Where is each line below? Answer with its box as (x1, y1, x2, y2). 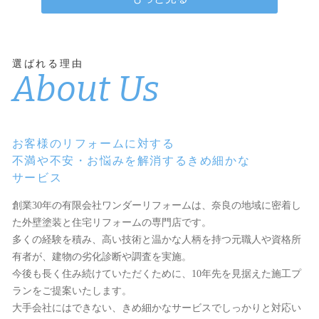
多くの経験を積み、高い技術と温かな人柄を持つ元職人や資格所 (11, 234, 301, 245)
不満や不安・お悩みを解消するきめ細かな (11, 154, 251, 167)
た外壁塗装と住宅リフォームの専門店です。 (11, 216, 211, 228)
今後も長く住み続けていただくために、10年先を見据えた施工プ (11, 268, 301, 279)
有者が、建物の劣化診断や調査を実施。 (11, 251, 192, 262)
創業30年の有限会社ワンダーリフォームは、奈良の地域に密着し (11, 199, 301, 211)
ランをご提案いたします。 (11, 285, 132, 296)
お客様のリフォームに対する (11, 137, 175, 150)
